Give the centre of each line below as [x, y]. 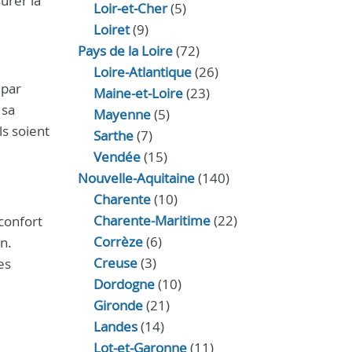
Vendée [117, 157]
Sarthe [113, 136]
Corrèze [118, 242]
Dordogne [124, 284]
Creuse [115, 263]
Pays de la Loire [125, 51]
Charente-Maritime [152, 220]
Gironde [118, 305]
